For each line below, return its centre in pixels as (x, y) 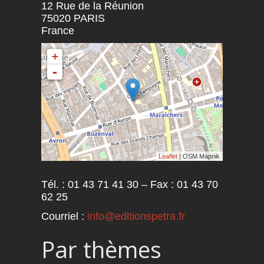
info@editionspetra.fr (136, 216)
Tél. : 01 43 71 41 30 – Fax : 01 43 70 (129, 184)
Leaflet (168, 156)
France (57, 30)
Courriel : (64, 216)
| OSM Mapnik (199, 156)
